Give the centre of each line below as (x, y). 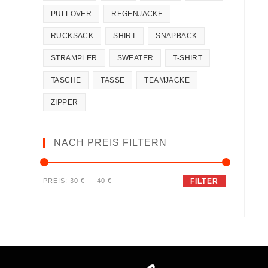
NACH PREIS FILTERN (110, 143)
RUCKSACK (72, 36)
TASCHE (66, 80)
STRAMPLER (74, 58)
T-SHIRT (188, 58)
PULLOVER (71, 14)
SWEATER (135, 58)
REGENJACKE (137, 14)
